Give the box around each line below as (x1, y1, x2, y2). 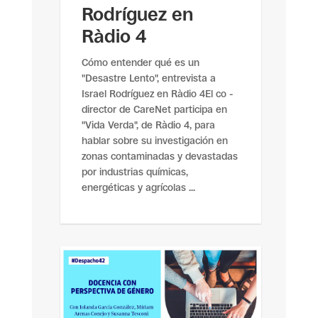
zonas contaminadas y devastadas (81, 150, 238, 162)
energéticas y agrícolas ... (81, 181, 195, 193)
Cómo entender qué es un (81, 56, 199, 68)
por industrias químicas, (81, 165, 188, 177)
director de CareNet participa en (81, 103, 227, 115)
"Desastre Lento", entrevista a (81, 72, 216, 84)
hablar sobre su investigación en (81, 134, 228, 146)
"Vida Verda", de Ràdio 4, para (81, 119, 215, 131)
